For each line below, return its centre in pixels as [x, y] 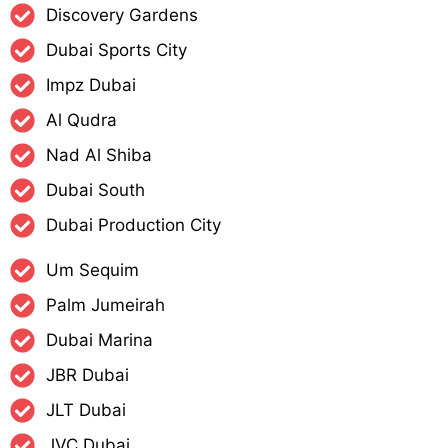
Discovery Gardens [122, 15]
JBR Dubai [88, 375]
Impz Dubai [91, 85]
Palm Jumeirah [106, 305]
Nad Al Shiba [99, 155]
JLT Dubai [86, 410]
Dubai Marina [100, 340]
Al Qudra [82, 120]
